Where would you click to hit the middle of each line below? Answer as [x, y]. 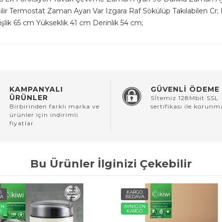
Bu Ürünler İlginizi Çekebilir [111, 164]
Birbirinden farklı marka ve [55, 107]
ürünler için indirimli [44, 115]
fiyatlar [22, 123]
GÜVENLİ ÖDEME [185, 89]
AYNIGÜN [135, 207]
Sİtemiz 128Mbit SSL [185, 98]
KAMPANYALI [36, 89]
